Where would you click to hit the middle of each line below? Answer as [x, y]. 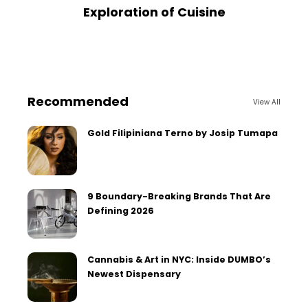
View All [267, 102]
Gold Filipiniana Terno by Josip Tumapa [183, 133]
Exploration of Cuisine [154, 12]
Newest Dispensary [134, 274]
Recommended [78, 102]
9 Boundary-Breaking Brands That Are [179, 197]
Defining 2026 [121, 211]
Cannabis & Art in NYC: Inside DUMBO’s [179, 260]
